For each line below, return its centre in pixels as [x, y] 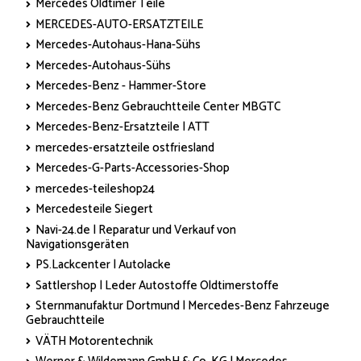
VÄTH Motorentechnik [94, 341]
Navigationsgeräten [77, 244]
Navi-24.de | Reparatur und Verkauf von [136, 230]
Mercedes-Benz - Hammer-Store [121, 86]
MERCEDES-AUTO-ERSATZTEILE [119, 24]
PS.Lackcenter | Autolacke [103, 265]
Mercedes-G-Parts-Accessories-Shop [133, 168]
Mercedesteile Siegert [94, 210]
